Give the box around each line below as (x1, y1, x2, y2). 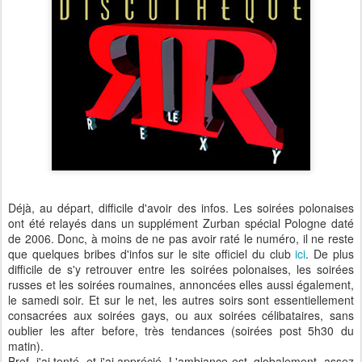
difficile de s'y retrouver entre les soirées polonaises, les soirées (8, 261, 354, 277)
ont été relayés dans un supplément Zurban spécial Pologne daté (8, 215, 354, 231)
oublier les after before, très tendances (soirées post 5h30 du (8, 322, 354, 339)
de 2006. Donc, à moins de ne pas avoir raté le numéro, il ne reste (8, 230, 354, 246)
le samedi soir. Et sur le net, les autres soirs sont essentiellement (8, 292, 354, 308)
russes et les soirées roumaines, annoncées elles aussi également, (8, 276, 354, 293)
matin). (8, 338, 44, 354)
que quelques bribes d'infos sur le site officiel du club (8, 246, 296, 262)
